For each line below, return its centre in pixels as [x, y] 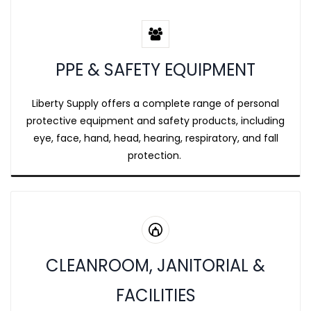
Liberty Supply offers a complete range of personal [155, 103]
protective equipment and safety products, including [155, 121]
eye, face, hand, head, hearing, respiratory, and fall [155, 138]
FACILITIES [155, 295]
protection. [155, 155]
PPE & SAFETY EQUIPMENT [155, 70]
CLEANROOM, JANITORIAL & [155, 266]
